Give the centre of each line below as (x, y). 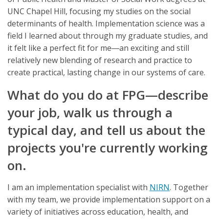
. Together (189, 187)
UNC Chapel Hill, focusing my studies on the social (99, 11)
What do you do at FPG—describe (108, 95)
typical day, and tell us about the (106, 130)
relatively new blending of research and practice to (100, 60)
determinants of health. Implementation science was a (106, 23)
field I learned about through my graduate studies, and (108, 35)
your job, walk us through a (90, 112)
